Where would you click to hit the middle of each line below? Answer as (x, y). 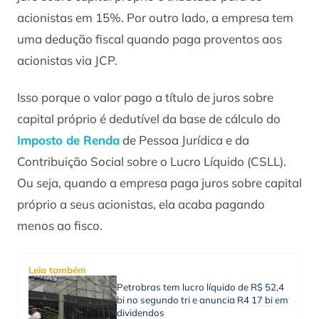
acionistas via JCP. (67, 60)
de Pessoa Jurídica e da (184, 140)
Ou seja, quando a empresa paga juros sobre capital (159, 183)
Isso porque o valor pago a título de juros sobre (145, 98)
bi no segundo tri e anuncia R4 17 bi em (202, 299)
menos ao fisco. (60, 226)
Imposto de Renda (68, 140)
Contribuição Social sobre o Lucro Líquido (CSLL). (152, 162)
